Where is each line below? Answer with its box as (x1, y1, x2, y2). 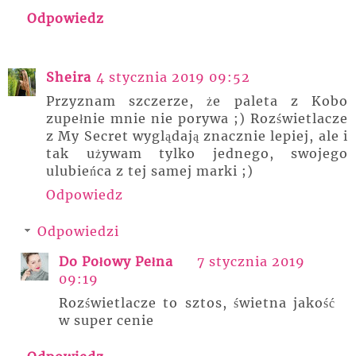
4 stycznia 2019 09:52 (96, 69, 250, 86)
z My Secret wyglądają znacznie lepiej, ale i (46, 128, 348, 145)
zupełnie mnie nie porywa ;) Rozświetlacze (46, 110, 348, 127)
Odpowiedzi (37, 223, 119, 240)
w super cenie (59, 312, 154, 329)
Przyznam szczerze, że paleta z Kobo (46, 93, 348, 110)
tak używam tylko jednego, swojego (46, 145, 348, 162)
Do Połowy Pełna (59, 253, 173, 270)
